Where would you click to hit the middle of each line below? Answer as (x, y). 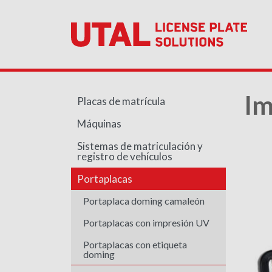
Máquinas (99, 124)
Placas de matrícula (121, 101)
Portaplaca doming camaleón (144, 201)
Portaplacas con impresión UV (146, 223)
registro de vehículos (125, 156)
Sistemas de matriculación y (140, 146)
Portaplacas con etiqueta (135, 244)
